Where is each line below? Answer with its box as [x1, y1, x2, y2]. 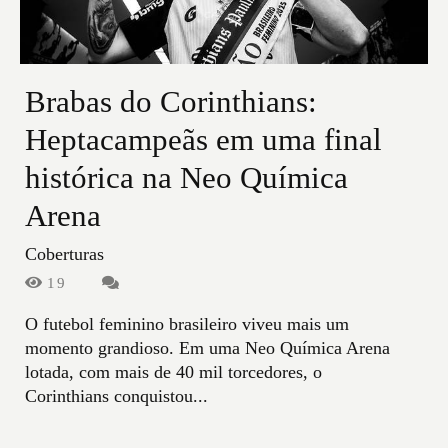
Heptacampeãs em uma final [25, 123, 382, 158]
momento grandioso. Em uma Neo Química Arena [25, 338, 390, 359]
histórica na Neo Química [25, 161, 348, 196]
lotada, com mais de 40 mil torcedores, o [25, 362, 322, 383]
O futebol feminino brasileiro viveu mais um [25, 314, 349, 335]
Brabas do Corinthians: [25, 85, 317, 120]
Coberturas [25, 244, 104, 265]
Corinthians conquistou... [25, 386, 208, 407]
